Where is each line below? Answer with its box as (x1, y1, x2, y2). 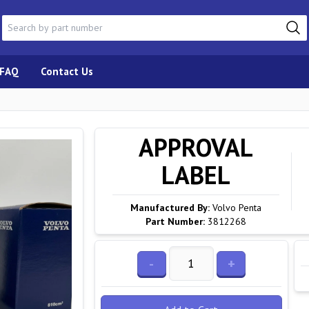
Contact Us (41, 65, 93, 78)
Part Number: (145, 215, 205, 228)
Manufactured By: (130, 201, 210, 214)
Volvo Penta (212, 201, 261, 214)
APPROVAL (138, 131, 253, 163)
